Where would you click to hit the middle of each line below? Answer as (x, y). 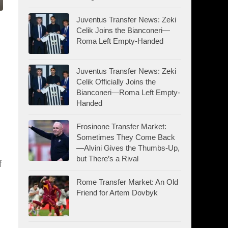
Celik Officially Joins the (116, 81)
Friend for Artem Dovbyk (117, 192)
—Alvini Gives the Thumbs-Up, (128, 148)
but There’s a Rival (107, 158)
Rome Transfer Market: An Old (127, 182)
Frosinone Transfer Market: (121, 126)
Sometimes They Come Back (126, 137)
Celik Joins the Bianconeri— (123, 30)
